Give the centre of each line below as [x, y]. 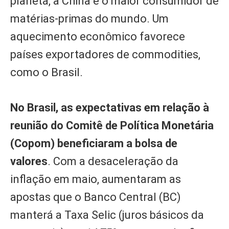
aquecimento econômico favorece [98, 37]
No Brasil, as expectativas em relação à [110, 108]
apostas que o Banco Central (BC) [96, 197]
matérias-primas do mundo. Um [89, 19]
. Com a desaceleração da [113, 162]
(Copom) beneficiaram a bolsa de [94, 144]
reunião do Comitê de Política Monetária [112, 126]
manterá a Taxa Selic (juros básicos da [107, 215]
